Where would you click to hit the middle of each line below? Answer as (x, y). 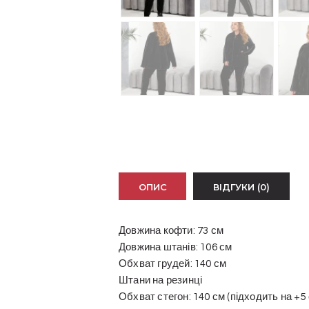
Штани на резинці (161, 280)
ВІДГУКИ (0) (241, 187)
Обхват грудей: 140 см (173, 263)
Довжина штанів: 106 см (176, 247)
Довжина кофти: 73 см (171, 230)
